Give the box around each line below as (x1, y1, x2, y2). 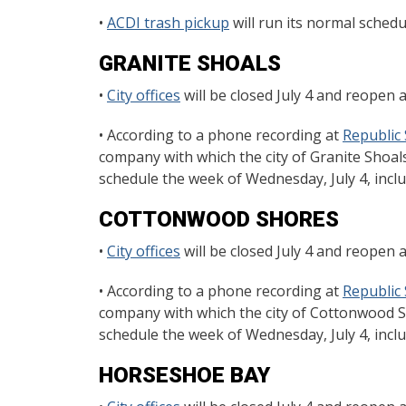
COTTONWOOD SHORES (99, 207, 339, 232)
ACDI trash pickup (107, 13, 229, 33)
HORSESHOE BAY (99, 362, 270, 388)
